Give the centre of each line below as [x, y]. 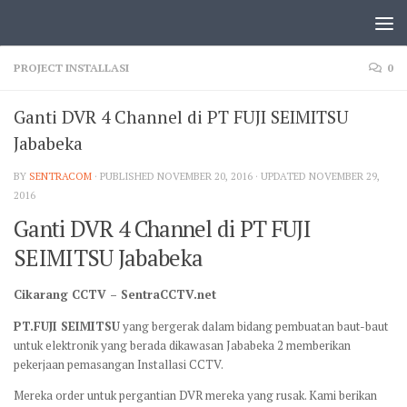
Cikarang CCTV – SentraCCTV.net [115, 295]
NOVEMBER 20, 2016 [205, 176]
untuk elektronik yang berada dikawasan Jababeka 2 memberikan [182, 345]
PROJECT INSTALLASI [71, 68]
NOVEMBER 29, [344, 176]
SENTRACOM [60, 176]
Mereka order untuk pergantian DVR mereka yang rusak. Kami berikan [195, 395]
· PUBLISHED [126, 176]
